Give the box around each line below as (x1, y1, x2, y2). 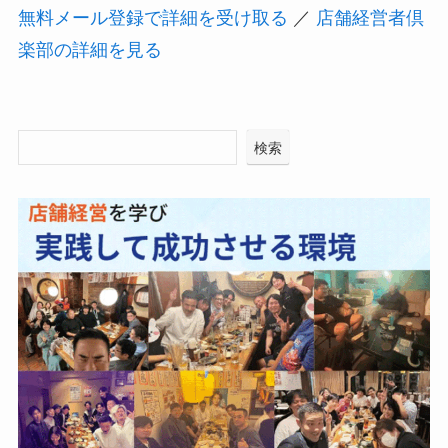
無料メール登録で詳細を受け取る (17, 7, 288, 28)
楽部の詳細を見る (17, 39, 162, 60)
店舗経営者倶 (315, 7, 424, 28)
